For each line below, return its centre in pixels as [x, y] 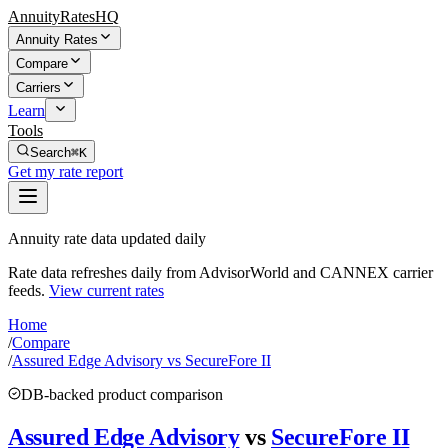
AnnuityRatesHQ [63, 16]
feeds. [26, 290]
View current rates [106, 290]
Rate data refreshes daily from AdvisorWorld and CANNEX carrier [220, 272]
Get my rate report [65, 171]
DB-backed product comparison [122, 394]
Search [50, 152]
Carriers [38, 87]
